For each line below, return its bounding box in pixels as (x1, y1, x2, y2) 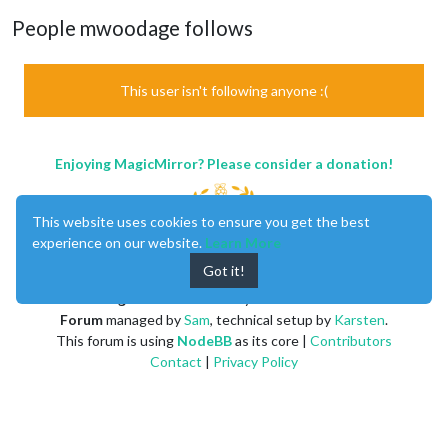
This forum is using (56, 331, 177, 349)
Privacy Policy (213, 352, 298, 370)
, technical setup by (210, 310, 334, 328)
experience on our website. (32, 234, 205, 251)
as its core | (232, 331, 310, 349)
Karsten (334, 310, 385, 328)
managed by (103, 310, 184, 328)
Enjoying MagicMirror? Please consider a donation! (55, 154, 393, 172)
